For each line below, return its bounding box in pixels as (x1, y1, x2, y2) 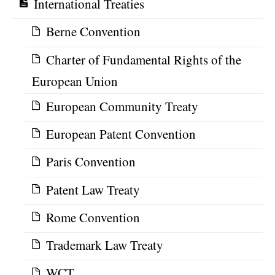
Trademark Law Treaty (46, 236, 163, 254)
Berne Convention (46, 23, 141, 41)
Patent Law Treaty (46, 180, 140, 198)
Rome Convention (46, 208, 140, 226)
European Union (32, 72, 118, 90)
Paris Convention (46, 153, 136, 171)
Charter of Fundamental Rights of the (46, 50, 241, 68)
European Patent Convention (46, 125, 196, 143)
